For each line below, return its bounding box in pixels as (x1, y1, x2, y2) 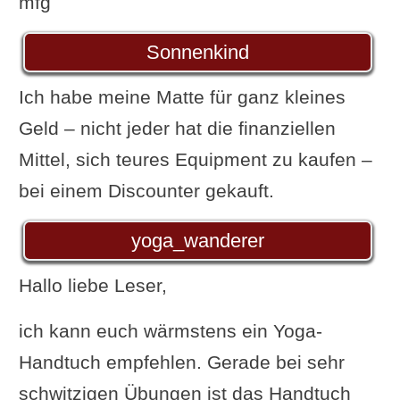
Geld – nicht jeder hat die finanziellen (18, 117, 336, 138)
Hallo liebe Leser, (18, 274, 167, 296)
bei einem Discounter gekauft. (18, 179, 274, 201)
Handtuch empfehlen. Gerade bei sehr (18, 351, 345, 372)
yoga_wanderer (131, 229, 264, 252)
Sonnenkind (146, 40, 249, 63)
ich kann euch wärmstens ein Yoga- (18, 320, 322, 341)
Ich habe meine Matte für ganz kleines (18, 86, 346, 107)
